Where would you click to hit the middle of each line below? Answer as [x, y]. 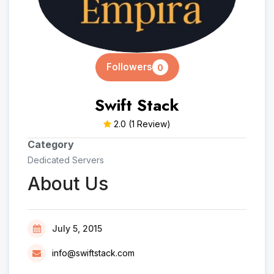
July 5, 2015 [77, 228]
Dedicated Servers [66, 160]
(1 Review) [150, 124]
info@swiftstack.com [93, 253]
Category [51, 144]
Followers [129, 67]
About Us [68, 183]
